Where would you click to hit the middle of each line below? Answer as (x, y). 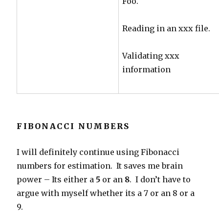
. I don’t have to (160, 179)
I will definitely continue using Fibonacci (98, 152)
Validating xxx (151, 55)
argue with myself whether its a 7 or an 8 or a (106, 193)
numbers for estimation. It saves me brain (100, 165)
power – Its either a (56, 179)
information (147, 69)
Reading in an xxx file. (166, 28)
